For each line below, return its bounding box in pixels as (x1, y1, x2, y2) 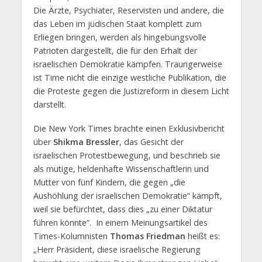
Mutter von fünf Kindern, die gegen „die (33, 177, 185, 188)
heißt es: (185, 230, 220, 242)
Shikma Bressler (53, 136, 119, 148)
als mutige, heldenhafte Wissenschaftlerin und (33, 163, 209, 175)
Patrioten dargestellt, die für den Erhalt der (33, 45, 197, 57)
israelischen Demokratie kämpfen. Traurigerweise (33, 58, 222, 70)
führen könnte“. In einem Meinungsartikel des (33, 217, 208, 229)
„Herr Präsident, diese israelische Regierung (33, 244, 201, 256)
